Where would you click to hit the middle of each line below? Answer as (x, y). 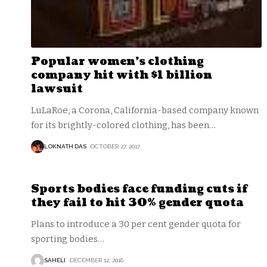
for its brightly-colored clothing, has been (120, 125)
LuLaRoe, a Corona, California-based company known (145, 110)
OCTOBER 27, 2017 (115, 147)
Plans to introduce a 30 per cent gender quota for (136, 224)
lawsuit (57, 89)
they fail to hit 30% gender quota (137, 203)
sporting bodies (64, 239)
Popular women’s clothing (117, 61)
